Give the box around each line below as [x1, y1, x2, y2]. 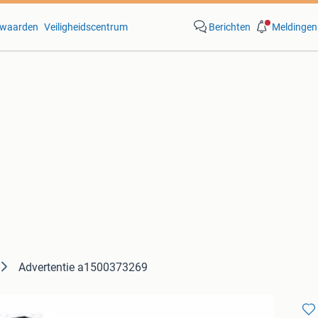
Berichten [208, 21, 251, 33]
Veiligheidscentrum [43, 21, 128, 33]
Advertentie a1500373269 [18, 261, 148, 274]
